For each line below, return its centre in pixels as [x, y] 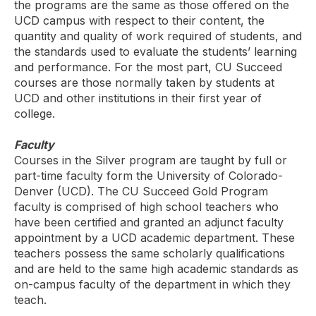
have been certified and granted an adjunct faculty [149, 222]
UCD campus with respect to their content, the [139, 20]
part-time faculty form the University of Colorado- [148, 175]
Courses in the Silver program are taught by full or [151, 160]
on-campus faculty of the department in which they [152, 284]
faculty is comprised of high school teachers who [146, 206]
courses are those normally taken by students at [144, 82]
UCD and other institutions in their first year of [138, 98]
